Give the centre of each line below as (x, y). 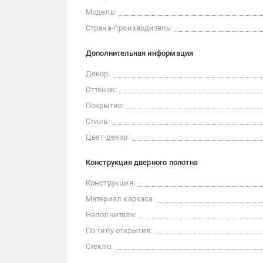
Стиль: (97, 122)
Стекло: (99, 247)
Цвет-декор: (107, 137)
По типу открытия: (119, 231)
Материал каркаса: (120, 199)
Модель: (101, 12)
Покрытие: (105, 106)
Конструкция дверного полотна (142, 163)
